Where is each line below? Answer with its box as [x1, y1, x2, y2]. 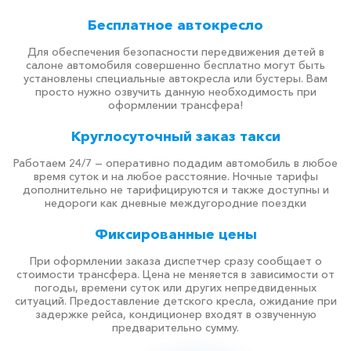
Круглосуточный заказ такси [71, 128, 280, 145]
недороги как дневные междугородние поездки [45, 196, 306, 210]
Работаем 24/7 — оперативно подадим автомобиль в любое [13, 156, 338, 170]
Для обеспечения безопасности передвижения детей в [27, 45, 324, 59]
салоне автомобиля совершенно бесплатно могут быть [26, 58, 325, 72]
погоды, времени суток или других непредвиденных [34, 280, 317, 295]
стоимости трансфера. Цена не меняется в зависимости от [16, 267, 335, 281]
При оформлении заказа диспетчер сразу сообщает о [29, 254, 322, 268]
